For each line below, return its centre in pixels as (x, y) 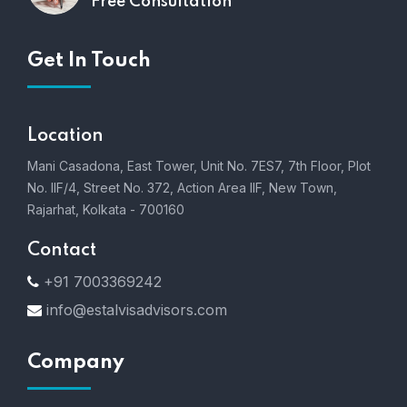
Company (76, 362)
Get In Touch (89, 60)
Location (65, 136)
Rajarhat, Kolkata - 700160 (106, 209)
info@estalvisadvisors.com (137, 309)
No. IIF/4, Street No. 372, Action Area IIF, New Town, (182, 187)
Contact (62, 250)
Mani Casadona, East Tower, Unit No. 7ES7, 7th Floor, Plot (199, 165)
